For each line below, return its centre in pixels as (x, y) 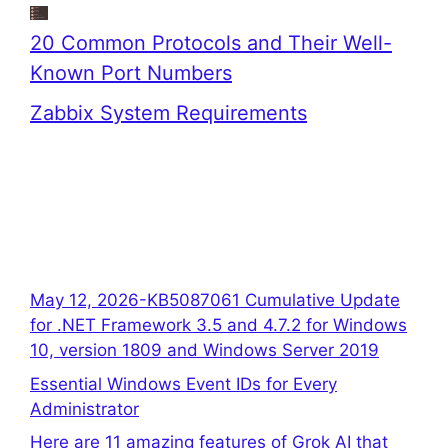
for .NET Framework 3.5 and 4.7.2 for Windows (218, 325)
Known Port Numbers (131, 73)
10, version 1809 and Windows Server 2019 (204, 350)
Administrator (84, 408)
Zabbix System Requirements (168, 113)
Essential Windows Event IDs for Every (183, 383)
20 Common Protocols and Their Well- (211, 43)
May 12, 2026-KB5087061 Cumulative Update (215, 300)
